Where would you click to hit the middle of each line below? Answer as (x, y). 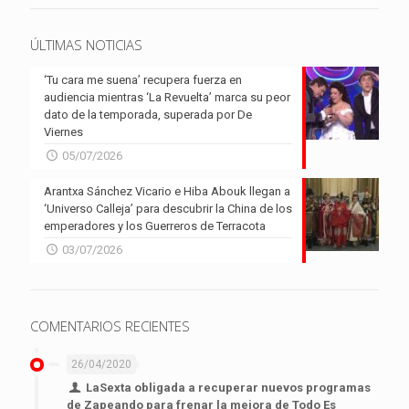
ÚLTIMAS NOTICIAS (86, 45)
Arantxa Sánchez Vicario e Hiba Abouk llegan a (167, 192)
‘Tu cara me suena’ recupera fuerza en (143, 80)
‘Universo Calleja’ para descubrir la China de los (168, 209)
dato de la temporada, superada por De (148, 115)
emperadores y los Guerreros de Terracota (155, 226)
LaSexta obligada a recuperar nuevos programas (229, 388)
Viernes (63, 132)
